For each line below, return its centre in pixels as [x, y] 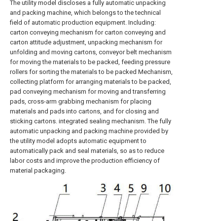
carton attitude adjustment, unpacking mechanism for [86, 42]
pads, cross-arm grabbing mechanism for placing [81, 101]
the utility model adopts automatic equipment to [78, 141]
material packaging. [38, 170]
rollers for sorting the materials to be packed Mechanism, [91, 72]
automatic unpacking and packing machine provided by [89, 131]
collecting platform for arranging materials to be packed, [91, 82]
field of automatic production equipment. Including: [83, 22]
